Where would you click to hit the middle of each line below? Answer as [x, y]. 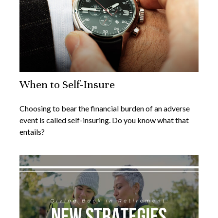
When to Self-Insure [67, 85]
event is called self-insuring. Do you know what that [104, 120]
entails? [32, 132]
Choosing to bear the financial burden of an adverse [105, 109]
